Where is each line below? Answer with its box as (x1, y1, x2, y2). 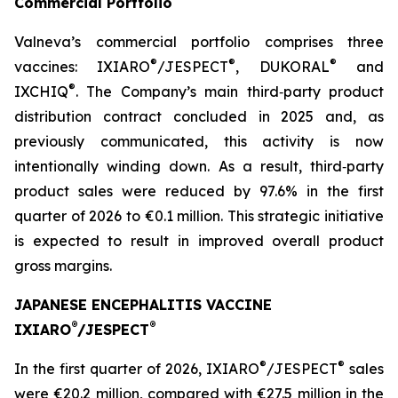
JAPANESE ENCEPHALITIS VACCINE (14, 296, 272, 314)
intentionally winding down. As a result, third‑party (14, 157, 384, 175)
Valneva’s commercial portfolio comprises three (14, 33, 384, 51)
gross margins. (14, 257, 112, 275)
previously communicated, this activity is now (14, 132, 384, 150)
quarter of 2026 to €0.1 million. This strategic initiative (14, 207, 384, 225)
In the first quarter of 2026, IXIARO (14, 360, 259, 378)
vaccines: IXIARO (14, 58, 151, 76)
